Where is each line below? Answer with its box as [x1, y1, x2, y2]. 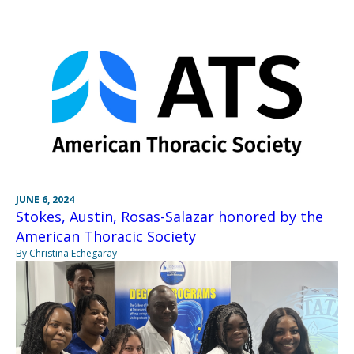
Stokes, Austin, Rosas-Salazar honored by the [16, 207, 323, 227]
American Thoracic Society [16, 227, 196, 247]
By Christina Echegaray [16, 247, 117, 261]
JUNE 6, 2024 [16, 193, 74, 207]
